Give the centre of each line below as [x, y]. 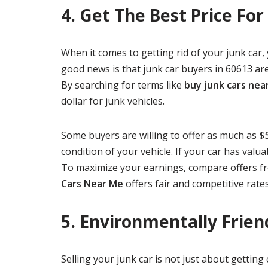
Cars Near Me [92, 184]
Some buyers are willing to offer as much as [160, 135]
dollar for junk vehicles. [113, 101]
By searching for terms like [123, 85]
